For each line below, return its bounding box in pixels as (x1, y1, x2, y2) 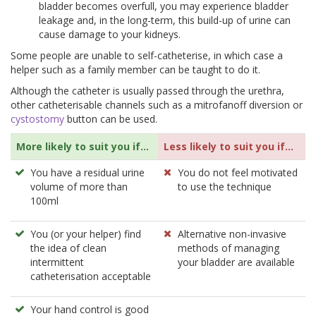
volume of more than (30, 180, 128, 194)
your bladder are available (178, 255, 295, 269)
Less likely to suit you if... (164, 140, 293, 154)
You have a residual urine (30, 166, 145, 180)
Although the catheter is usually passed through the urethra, (11, 84, 284, 98)
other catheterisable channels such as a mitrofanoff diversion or (11, 98, 303, 112)
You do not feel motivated (178, 166, 298, 180)
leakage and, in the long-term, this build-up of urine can (39, 13, 291, 28)
